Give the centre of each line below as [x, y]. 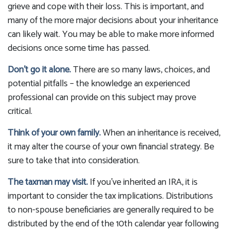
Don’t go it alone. [39, 70]
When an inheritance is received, [160, 133]
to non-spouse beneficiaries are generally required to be [111, 210]
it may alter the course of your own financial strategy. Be [111, 147]
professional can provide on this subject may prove [102, 98]
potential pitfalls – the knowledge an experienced [99, 84]
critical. [20, 111]
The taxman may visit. [48, 182]
